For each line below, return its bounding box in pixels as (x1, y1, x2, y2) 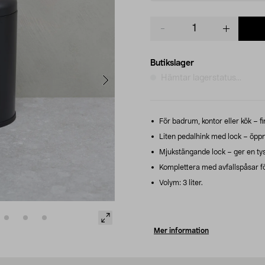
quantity (150, 29, 182, 38)
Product (150, 17, 181, 26)
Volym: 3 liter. (157, 179, 203, 186)
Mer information (154, 227, 209, 234)
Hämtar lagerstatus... (161, 73, 241, 82)
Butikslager (150, 59, 194, 67)
